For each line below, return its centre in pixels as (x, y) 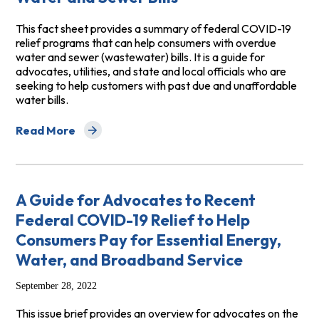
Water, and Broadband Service (129, 260)
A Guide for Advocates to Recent (135, 200)
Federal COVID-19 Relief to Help (132, 220)
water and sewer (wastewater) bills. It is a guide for (140, 57)
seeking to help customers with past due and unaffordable (156, 86)
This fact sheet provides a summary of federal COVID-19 (153, 29)
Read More (45, 130)
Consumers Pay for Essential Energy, (148, 240)
